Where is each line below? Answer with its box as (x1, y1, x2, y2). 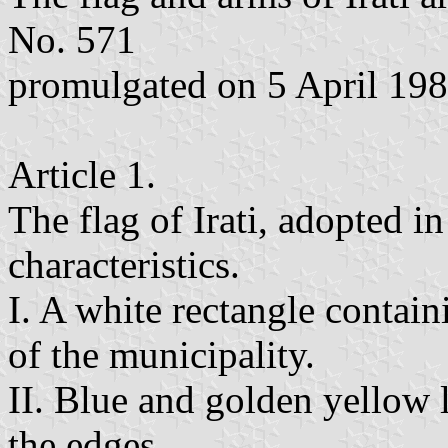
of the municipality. (8, 332, 315, 376)
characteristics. (8, 242, 240, 286)
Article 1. (8, 152, 156, 196)
